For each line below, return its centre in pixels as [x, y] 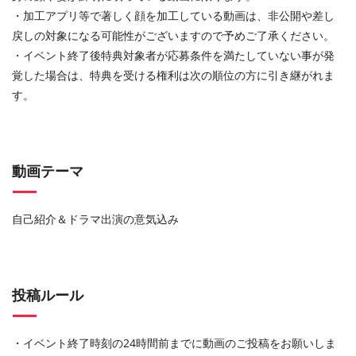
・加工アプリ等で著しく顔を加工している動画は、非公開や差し [173, 16]
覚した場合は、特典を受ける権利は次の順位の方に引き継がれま [173, 75]
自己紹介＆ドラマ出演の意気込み [95, 219]
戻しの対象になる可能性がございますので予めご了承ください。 [173, 36]
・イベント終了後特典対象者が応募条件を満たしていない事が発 [173, 56]
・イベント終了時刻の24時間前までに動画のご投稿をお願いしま [174, 343]
